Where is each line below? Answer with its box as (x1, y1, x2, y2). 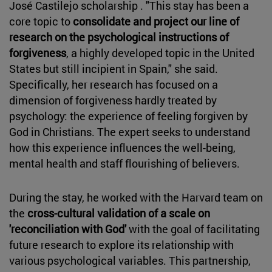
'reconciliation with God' (9, 221, 126, 236)
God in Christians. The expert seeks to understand (9, 124, 250, 139)
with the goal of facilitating (126, 221, 260, 236)
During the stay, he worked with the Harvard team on (9, 189, 263, 205)
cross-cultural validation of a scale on (27, 205, 210, 220)
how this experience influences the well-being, (9, 140, 236, 155)
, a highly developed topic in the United (66, 45, 254, 60)
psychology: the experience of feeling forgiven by (9, 108, 248, 123)
